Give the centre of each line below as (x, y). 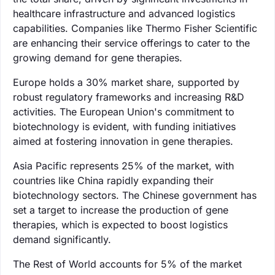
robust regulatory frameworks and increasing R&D (129, 97)
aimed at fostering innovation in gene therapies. (123, 141)
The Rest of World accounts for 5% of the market (127, 264)
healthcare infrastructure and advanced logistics (124, 13)
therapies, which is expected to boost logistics (120, 224)
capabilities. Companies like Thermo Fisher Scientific (135, 28)
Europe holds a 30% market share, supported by (126, 82)
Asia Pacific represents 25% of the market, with (123, 165)
